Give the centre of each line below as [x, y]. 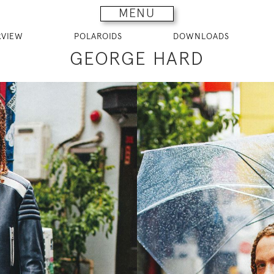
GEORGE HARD [137, 58]
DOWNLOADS [201, 36]
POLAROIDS [98, 36]
